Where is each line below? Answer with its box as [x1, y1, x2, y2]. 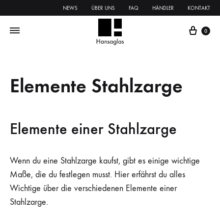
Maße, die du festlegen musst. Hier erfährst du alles [10, 169, 185, 180]
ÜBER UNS [91, 4, 115, 11]
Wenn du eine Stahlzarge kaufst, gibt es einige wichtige [10, 155, 200, 166]
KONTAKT [188, 4, 210, 11]
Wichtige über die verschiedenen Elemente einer [10, 183, 177, 193]
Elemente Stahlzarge [10, 74, 183, 98]
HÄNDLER [152, 4, 174, 11]
